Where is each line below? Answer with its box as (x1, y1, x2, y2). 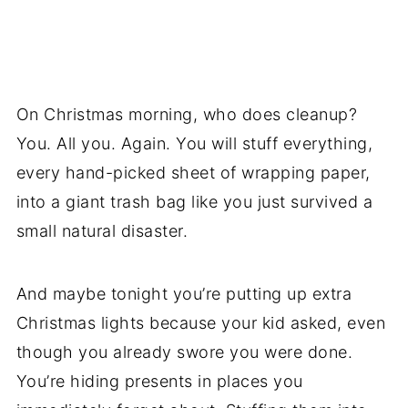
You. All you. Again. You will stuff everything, (15, 134, 373, 154)
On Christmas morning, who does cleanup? (15, 105, 358, 125)
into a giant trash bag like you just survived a (15, 192, 373, 212)
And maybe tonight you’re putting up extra (15, 284, 352, 304)
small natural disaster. (15, 221, 189, 241)
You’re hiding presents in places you (15, 372, 303, 392)
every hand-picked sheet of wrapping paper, (15, 163, 371, 183)
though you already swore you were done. (15, 342, 353, 362)
